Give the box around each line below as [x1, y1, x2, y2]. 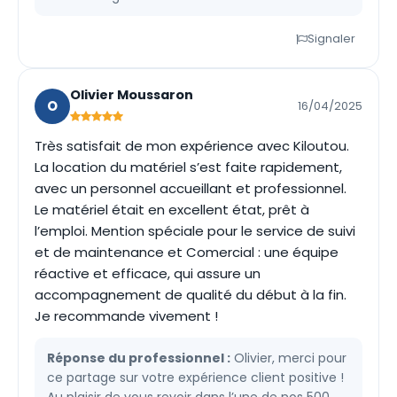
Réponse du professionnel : [47, 349, 230, 367]
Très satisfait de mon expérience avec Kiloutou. [35, 136, 349, 155]
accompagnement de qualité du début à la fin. [35, 285, 346, 304]
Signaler [307, 30, 355, 47]
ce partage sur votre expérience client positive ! [47, 369, 344, 386]
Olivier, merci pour [230, 349, 346, 367]
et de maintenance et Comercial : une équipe [35, 243, 339, 261]
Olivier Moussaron [70, 86, 193, 104]
